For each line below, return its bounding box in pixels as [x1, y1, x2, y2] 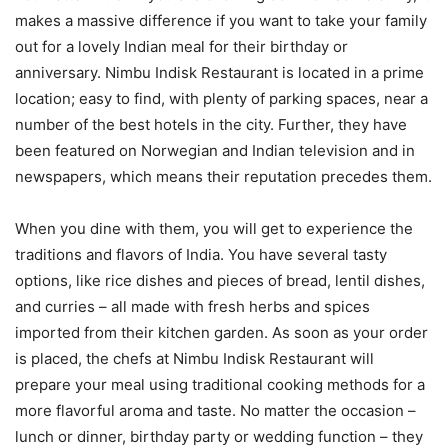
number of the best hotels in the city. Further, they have [15, 114, 407, 134]
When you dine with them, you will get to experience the [15, 218, 413, 238]
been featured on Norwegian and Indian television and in [15, 140, 415, 160]
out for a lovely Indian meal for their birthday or [15, 36, 348, 56]
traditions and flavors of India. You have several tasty [15, 244, 387, 264]
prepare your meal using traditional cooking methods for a [15, 374, 425, 394]
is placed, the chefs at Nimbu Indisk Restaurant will [15, 348, 374, 368]
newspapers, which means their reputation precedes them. [15, 166, 432, 186]
